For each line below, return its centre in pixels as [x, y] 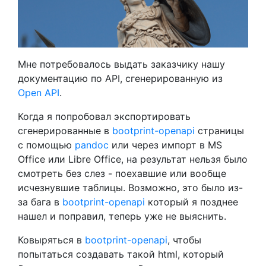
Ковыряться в [51, 240]
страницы [219, 131]
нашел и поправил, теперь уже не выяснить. [122, 216]
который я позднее [191, 202]
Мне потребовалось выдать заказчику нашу [121, 64]
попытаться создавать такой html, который [121, 254]
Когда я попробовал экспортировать [104, 117]
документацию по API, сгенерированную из [120, 79]
